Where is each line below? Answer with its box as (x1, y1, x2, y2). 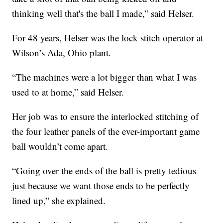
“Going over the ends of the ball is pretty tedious (12, 164, 197, 177)
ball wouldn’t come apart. (12, 140, 109, 153)
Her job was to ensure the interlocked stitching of (12, 110, 199, 123)
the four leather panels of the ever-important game (12, 125, 200, 138)
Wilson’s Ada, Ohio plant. (12, 46, 111, 59)
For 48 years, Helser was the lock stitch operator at (12, 31, 204, 44)
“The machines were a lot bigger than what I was (12, 71, 197, 84)
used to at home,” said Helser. (12, 86, 124, 99)
